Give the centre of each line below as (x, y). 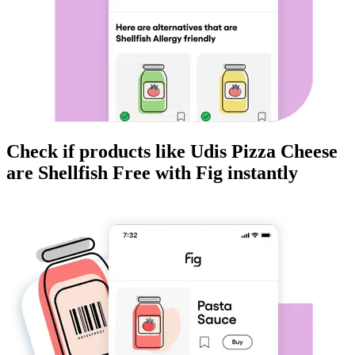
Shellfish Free (94, 173)
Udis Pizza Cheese (264, 152)
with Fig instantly (224, 173)
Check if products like (98, 152)
